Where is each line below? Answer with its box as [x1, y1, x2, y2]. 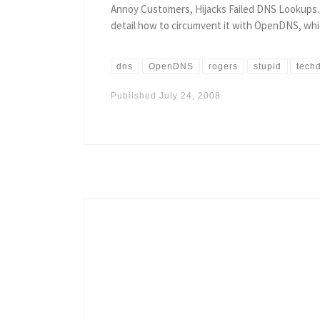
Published [110, 91, 159, 101]
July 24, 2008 [159, 91, 221, 101]
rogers [209, 61, 239, 71]
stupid [253, 61, 281, 71]
